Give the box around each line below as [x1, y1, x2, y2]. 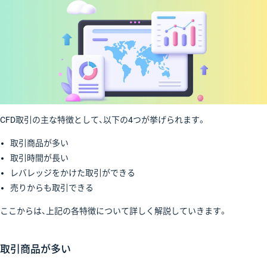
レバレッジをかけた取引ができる [10, 167, 135, 178]
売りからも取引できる [10, 182, 94, 193]
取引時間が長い [10, 153, 69, 163]
